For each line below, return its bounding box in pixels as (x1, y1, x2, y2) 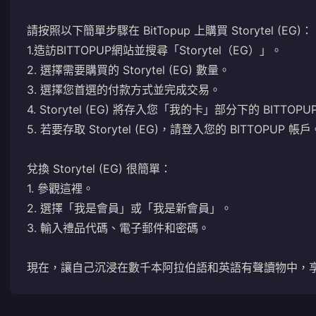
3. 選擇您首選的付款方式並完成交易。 (27, 83, 221, 97)
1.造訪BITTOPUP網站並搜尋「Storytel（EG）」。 (27, 43, 282, 57)
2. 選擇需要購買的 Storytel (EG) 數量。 (27, 63, 230, 77)
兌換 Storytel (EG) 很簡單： (27, 162, 171, 176)
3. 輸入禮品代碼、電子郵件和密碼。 (27, 221, 209, 235)
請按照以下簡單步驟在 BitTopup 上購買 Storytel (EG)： (27, 23, 312, 37)
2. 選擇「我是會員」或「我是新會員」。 (27, 201, 232, 215)
